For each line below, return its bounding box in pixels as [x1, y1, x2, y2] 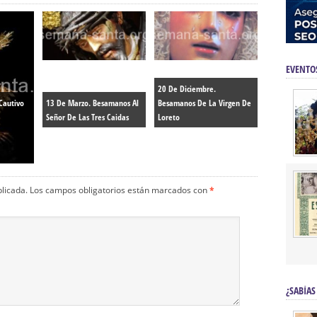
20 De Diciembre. [158, 83, 216, 96]
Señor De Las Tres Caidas [46, 111, 129, 124]
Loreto [158, 111, 180, 124]
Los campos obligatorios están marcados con [30, 184, 209, 197]
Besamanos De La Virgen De [158, 97, 251, 110]
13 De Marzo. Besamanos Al [46, 97, 139, 110]
